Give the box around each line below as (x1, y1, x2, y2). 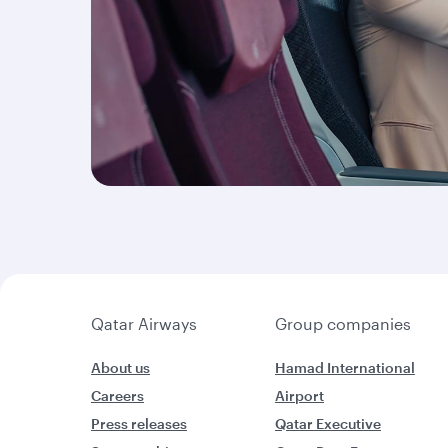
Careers (91, 387, 144, 404)
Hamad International (274, 359, 415, 376)
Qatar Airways (91, 314, 197, 333)
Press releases (91, 415, 187, 432)
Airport (274, 387, 324, 404)
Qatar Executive (274, 415, 381, 432)
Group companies (274, 314, 411, 333)
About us (91, 359, 150, 376)
